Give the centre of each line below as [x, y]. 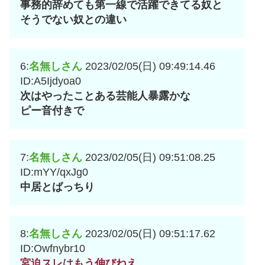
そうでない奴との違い [73, 20]
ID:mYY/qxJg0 [54, 172]
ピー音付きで [52, 111]
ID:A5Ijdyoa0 [51, 81]
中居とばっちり [57, 187]
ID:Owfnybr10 [53, 249]
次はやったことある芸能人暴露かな [105, 96]
